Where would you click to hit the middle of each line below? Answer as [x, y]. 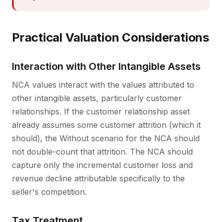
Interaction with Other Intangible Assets [106, 66]
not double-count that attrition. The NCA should [102, 152]
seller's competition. [49, 192]
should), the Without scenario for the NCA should [106, 138]
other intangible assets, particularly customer [97, 98]
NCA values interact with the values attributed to [103, 85]
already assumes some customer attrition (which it [106, 125]
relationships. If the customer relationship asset [101, 111]
